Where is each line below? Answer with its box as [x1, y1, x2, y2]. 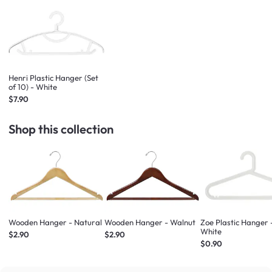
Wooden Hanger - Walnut [104, 217, 196, 227]
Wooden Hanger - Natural [8, 217, 102, 227]
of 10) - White [8, 81, 57, 92]
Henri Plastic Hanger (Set [8, 72, 98, 83]
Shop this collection [8, 121, 114, 137]
